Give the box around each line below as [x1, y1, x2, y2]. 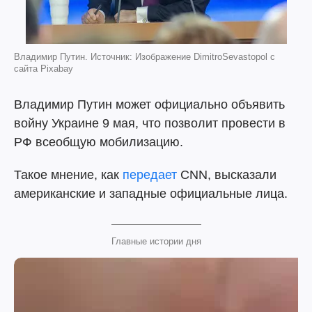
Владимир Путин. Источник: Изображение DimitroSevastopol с [14, 52, 275, 62]
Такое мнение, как [14, 168, 123, 182]
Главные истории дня [111, 236, 201, 247]
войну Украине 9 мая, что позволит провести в [14, 116, 286, 130]
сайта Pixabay [14, 63, 73, 74]
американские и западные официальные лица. [14, 187, 288, 201]
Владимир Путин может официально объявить [14, 97, 285, 111]
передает [123, 168, 177, 182]
